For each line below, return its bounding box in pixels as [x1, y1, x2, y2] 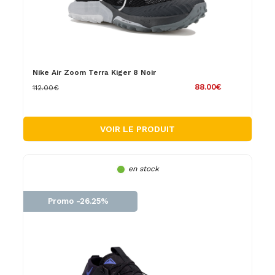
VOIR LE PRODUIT [99, 123, 175, 134]
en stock [128, 164, 159, 173]
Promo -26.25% [47, 196, 109, 206]
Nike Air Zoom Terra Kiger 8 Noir [32, 68, 156, 77]
